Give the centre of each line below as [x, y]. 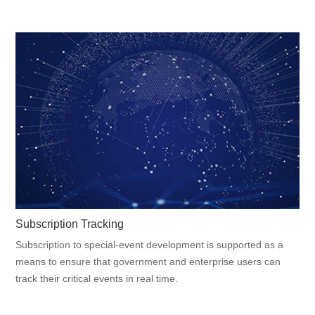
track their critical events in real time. [97, 278]
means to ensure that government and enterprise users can [148, 261]
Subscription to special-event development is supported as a [150, 244]
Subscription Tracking [70, 224]
